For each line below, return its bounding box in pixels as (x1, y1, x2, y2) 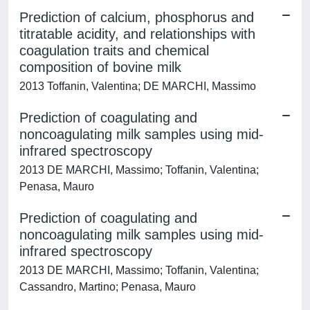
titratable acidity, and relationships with (19, 26, 255, 42)
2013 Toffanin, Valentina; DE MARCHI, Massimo (19, 80, 256, 92)
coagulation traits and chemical (19, 43, 209, 58)
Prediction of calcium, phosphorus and (19, 10, 254, 25)
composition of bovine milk (19, 60, 181, 75)
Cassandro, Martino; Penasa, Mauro (19, 281, 196, 293)
